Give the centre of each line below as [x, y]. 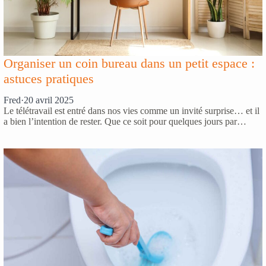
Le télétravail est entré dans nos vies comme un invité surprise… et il [132, 111]
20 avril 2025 [49, 100]
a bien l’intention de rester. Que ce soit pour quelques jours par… [125, 122]
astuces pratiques [49, 78]
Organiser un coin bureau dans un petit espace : [129, 63]
